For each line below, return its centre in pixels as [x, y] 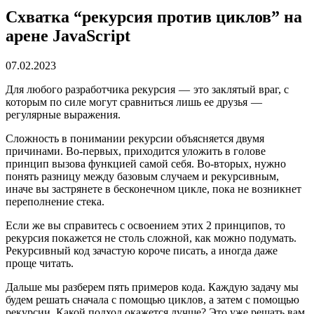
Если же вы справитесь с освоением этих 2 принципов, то [145, 225]
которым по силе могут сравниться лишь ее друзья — [134, 102]
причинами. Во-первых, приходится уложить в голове [136, 151]
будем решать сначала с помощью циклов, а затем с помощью [152, 299]
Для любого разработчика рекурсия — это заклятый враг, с [147, 89]
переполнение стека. [56, 201]
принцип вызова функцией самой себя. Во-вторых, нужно [146, 163]
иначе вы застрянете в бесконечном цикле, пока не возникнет [153, 189]
